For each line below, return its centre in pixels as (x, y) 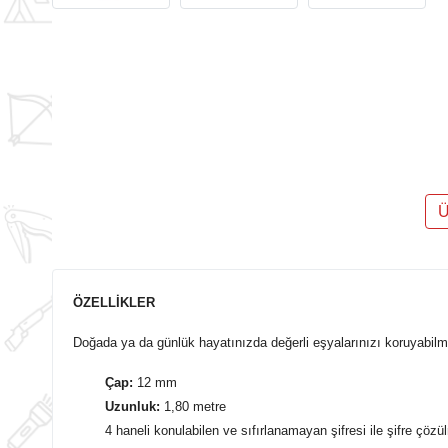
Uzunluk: (134, 406)
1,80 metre (195, 406)
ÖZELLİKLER (114, 302)
